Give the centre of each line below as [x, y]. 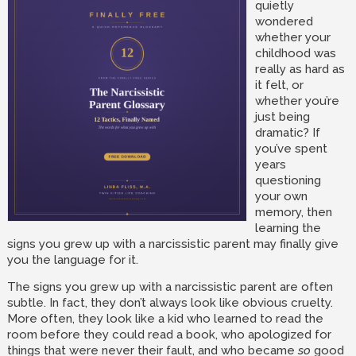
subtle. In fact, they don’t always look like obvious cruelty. [170, 303]
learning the [288, 228]
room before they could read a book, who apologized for [169, 335]
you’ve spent [291, 149]
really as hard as [300, 69]
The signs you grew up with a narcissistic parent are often [170, 287]
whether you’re [297, 101]
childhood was [295, 53]
